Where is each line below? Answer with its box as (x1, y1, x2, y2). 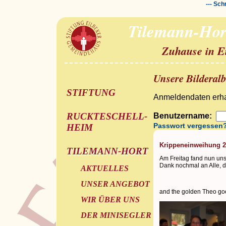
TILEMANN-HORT (66, 146, 148, 157)
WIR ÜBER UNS (80, 195, 140, 204)
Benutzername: (153, 111, 216, 120)
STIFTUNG (66, 87, 116, 98)
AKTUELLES (80, 164, 129, 173)
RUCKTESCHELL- (66, 111, 147, 122)
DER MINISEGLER (80, 210, 151, 219)
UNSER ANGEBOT (80, 179, 150, 188)
